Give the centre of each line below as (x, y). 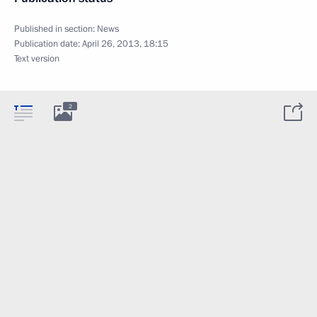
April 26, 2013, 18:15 (125, 44)
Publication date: (48, 44)
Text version (37, 58)
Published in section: (56, 29)
